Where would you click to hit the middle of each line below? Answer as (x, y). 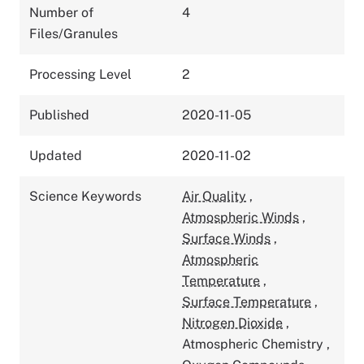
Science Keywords (85, 196)
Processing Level (80, 74)
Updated (56, 155)
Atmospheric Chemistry (254, 344)
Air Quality (214, 196)
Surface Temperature (247, 301)
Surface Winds (226, 238)
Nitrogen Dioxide (232, 323)
